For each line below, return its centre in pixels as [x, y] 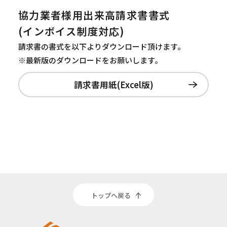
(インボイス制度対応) [71, 31]
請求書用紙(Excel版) [113, 84]
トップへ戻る [111, 196]
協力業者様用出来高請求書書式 [94, 15]
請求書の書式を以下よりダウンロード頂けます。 [101, 47]
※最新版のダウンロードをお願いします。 [90, 60]
